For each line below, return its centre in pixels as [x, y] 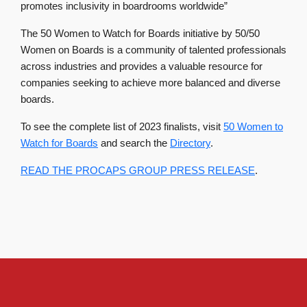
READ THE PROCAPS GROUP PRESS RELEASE [138, 171]
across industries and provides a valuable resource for [142, 66]
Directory [190, 143]
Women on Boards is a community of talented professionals [153, 50]
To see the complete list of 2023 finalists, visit [122, 127]
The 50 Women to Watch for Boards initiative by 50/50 [140, 34]
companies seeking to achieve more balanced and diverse [150, 83]
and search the [134, 143]
